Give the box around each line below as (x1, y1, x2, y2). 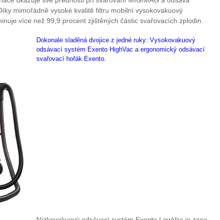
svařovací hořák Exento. (36, 55, 106, 62)
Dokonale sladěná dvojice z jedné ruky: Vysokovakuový (36, 36, 195, 44)
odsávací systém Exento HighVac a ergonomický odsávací (36, 45, 205, 53)
